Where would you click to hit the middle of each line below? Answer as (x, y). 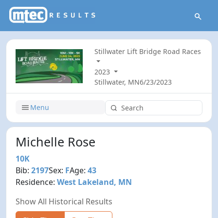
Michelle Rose (56, 141)
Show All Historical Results (64, 201)
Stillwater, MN (117, 82)
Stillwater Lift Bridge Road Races (148, 52)
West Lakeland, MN (95, 182)
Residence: (36, 182)
